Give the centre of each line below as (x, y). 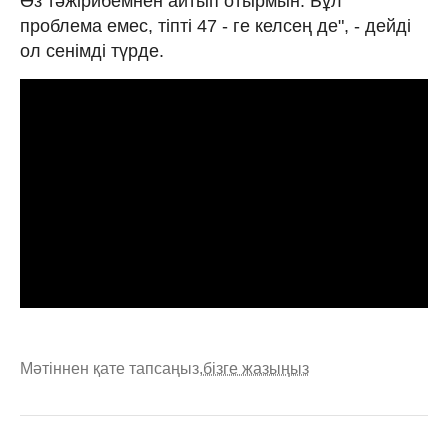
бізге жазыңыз (256, 368)
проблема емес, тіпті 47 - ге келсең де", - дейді (215, 25)
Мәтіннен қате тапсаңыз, (111, 368)
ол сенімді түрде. (92, 50)
